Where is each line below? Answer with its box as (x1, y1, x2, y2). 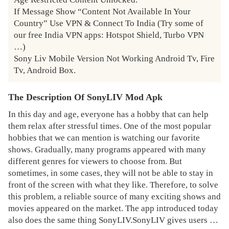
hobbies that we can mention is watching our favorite (8, 132, 200, 143)
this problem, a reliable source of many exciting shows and (8, 191, 221, 201)
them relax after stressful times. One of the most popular (8, 121, 211, 131)
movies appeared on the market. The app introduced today (8, 203, 218, 213)
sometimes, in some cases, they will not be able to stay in (8, 168, 213, 178)
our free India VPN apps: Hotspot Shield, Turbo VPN (14, 30, 204, 40)
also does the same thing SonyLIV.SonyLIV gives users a (8, 215, 214, 225)
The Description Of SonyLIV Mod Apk (8, 92, 163, 102)
